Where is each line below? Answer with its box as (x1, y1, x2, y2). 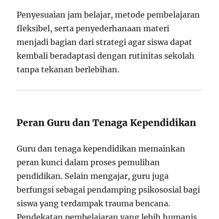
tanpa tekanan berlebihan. (17, 65, 120, 75)
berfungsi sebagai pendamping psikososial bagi (17, 185, 200, 195)
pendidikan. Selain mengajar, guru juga (17, 171, 169, 181)
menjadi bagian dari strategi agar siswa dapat (17, 37, 193, 47)
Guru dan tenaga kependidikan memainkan (17, 144, 186, 154)
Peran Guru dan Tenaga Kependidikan (17, 117, 197, 129)
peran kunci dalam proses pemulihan (17, 157, 160, 168)
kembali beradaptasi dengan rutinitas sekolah (17, 51, 195, 61)
